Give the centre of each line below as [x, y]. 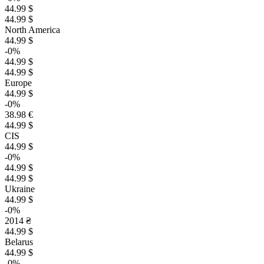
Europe [18, 83]
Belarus [19, 242]
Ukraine [20, 189]
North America [32, 30]
